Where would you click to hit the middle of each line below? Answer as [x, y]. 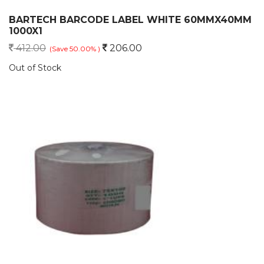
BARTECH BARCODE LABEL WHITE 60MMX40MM [130, 20]
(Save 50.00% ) [75, 49]
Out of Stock [35, 68]
